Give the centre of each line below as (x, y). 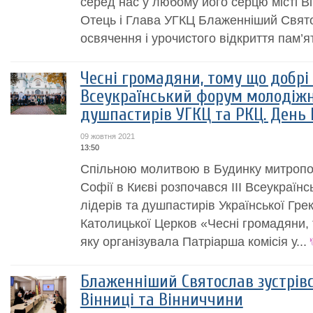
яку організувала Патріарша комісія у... (193, 241)
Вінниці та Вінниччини (161, 300)
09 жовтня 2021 (107, 136)
